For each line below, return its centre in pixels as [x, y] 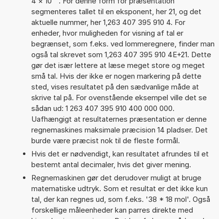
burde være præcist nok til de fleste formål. [105, 140]
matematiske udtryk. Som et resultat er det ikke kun [119, 188]
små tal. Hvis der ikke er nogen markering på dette [116, 76]
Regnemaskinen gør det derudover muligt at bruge [116, 177]
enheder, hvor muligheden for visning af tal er [107, 33]
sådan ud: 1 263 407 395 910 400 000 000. [103, 108]
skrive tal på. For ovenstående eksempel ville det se [119, 97]
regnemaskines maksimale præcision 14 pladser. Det [119, 130]
